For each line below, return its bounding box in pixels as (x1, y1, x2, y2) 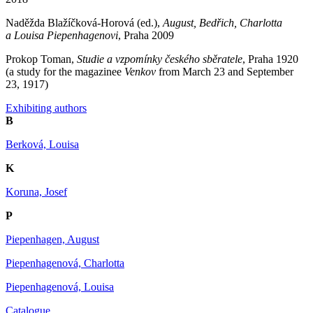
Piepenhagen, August (6, 233, 99, 245)
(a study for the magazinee (6, 65, 124, 78)
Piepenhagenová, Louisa (6, 280, 114, 293)
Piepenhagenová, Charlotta (6, 256, 124, 269)
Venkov (124, 65, 156, 78)
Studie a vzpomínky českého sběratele (77, 52, 242, 65)
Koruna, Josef (6, 185, 67, 198)
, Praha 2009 (118, 29, 174, 41)
